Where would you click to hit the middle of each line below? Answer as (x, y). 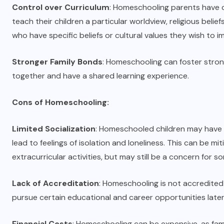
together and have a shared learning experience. (100, 76)
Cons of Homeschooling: (60, 102)
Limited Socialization (54, 129)
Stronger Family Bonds (57, 62)
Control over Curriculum (61, 7)
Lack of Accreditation (55, 183)
